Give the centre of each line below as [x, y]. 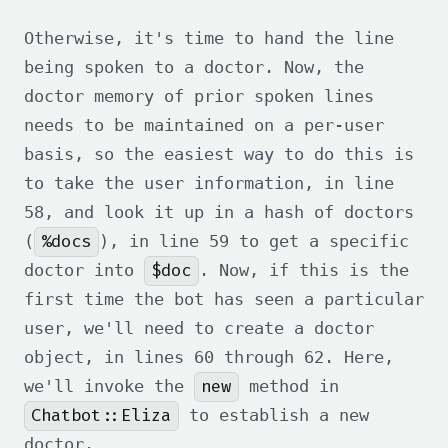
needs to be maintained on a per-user [204, 125]
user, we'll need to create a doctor [199, 328]
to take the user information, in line [209, 183]
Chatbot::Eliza [101, 416]
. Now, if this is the [303, 270]
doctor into [84, 270]
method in [288, 386]
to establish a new [273, 415]
